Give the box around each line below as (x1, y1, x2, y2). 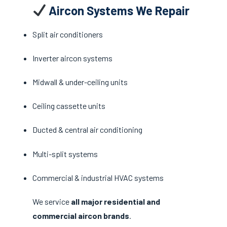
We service (32, 196, 71, 206)
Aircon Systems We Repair (46, 3, 190, 18)
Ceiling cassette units (32, 101, 105, 111)
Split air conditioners (32, 29, 103, 39)
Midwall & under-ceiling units (32, 77, 128, 87)
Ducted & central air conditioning (32, 125, 142, 135)
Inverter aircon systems (32, 53, 112, 63)
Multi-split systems (32, 148, 98, 159)
